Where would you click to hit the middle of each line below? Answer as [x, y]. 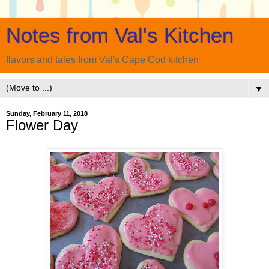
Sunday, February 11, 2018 [47, 113]
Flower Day [42, 125]
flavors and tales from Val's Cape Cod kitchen [102, 60]
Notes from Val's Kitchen [120, 35]
